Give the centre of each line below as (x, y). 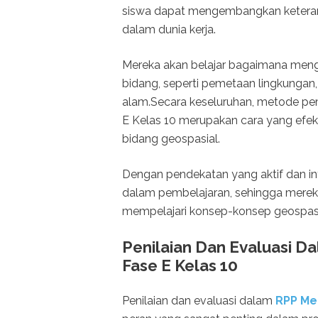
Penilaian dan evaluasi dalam (197, 301)
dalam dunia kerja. (169, 30)
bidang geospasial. (171, 139)
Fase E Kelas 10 (180, 266)
